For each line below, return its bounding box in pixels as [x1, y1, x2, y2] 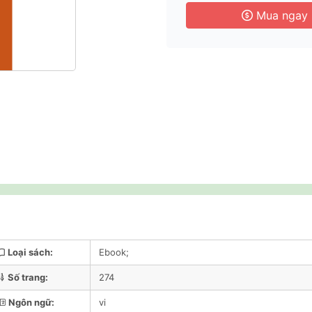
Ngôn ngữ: [8, 297, 54, 308]
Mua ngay [252, 8, 308, 22]
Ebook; [99, 247, 129, 258]
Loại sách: [8, 247, 53, 258]
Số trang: [8, 272, 48, 283]
